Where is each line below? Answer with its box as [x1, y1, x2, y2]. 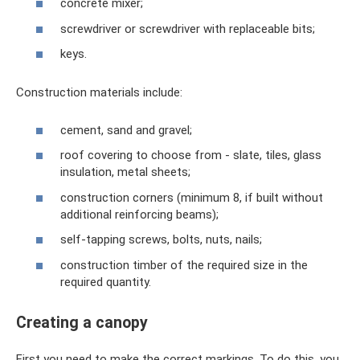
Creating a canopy [16, 313, 148, 332]
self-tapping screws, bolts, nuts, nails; [60, 232, 262, 247]
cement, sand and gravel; [60, 122, 192, 137]
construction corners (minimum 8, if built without [60, 190, 323, 205]
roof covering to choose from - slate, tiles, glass [60, 148, 321, 162]
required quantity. [60, 274, 151, 289]
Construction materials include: [16, 85, 182, 100]
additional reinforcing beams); [60, 207, 219, 222]
